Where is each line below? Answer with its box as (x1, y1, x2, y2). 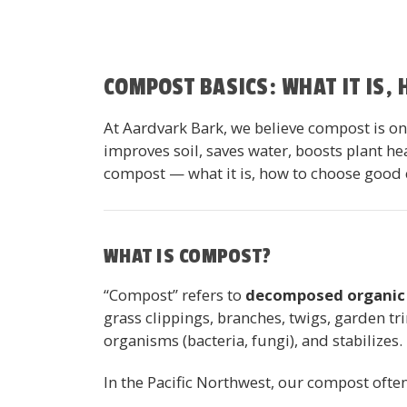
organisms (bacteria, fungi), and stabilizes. (104, 329, 402, 351)
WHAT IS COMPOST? (104, 243, 271, 269)
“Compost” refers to (104, 283, 245, 305)
